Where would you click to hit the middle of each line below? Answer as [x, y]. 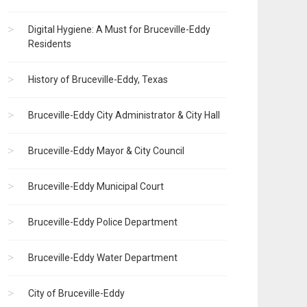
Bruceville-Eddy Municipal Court [96, 187]
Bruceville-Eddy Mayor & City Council [106, 151]
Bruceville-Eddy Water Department [103, 258]
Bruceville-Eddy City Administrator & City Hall [124, 115]
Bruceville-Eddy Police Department [103, 222]
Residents [50, 44]
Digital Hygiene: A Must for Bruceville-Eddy [119, 30]
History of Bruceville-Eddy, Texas [98, 80]
